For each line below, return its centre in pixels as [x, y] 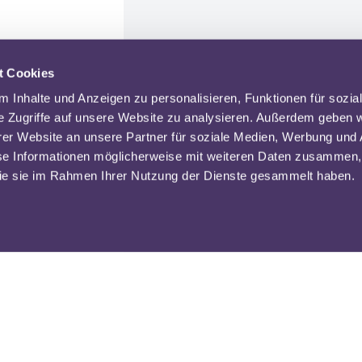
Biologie [39, 345]
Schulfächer [56, 326]
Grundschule [288, 345]
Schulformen [291, 326]
